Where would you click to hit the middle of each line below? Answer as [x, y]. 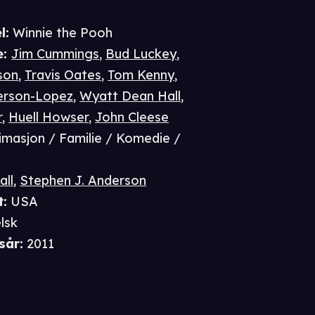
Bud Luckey [141, 54]
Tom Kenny [141, 75]
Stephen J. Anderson [83, 181]
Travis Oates [63, 75]
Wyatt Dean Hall [130, 96]
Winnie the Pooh [63, 33]
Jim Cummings [56, 54]
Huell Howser [49, 117]
